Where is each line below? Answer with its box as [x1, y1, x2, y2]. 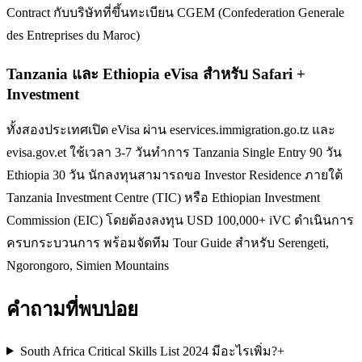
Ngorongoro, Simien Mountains [6, 258, 169, 272]
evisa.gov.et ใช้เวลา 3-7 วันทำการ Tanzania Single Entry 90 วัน [6, 145, 342, 159]
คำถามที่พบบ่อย [6, 298, 138, 320]
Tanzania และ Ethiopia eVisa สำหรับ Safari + [6, 65, 305, 83]
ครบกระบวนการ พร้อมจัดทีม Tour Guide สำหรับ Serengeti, [6, 235, 329, 250]
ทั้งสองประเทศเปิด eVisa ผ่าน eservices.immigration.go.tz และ [6, 122, 335, 137]
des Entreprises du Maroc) [6, 28, 140, 43]
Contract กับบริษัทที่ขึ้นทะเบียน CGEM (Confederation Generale [6, 6, 344, 20]
